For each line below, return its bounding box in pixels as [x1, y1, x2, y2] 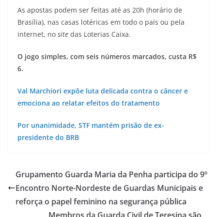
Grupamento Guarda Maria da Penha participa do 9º [15, 169, 207, 180]
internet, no [17, 29, 58, 39]
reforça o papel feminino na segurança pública [15, 196, 186, 207]
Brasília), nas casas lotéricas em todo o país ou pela [17, 17, 185, 27]
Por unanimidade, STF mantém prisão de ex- [17, 120, 164, 130]
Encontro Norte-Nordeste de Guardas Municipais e [15, 182, 203, 193]
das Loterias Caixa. [68, 29, 133, 39]
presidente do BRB [17, 132, 79, 142]
